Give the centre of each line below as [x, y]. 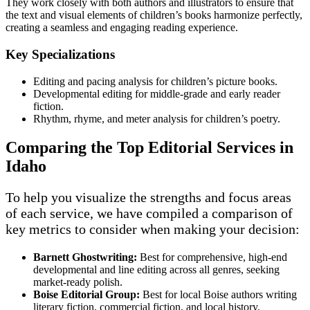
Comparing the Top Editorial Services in [149, 148]
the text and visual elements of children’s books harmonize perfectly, [154, 15]
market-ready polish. [78, 282]
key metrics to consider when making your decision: [153, 229]
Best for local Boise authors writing [218, 295]
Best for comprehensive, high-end [212, 257]
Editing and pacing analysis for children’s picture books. [155, 81]
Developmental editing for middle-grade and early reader [157, 93]
